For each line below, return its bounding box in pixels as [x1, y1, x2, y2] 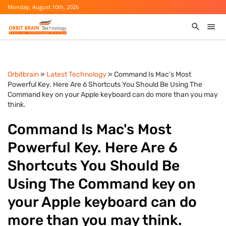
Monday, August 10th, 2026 [8, 3, 79, 11]
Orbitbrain [8, 70, 39, 79]
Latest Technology [46, 70, 106, 79]
